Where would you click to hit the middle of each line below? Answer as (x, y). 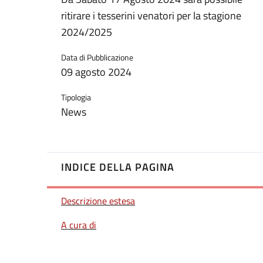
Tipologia (76, 97)
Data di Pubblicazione (97, 58)
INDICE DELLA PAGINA (118, 167)
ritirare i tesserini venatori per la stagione (151, 16)
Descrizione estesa (98, 200)
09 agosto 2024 (96, 72)
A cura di (79, 225)
